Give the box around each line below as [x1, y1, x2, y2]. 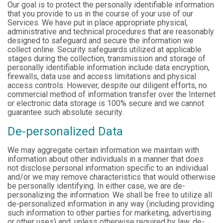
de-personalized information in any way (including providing [7, 199, 214, 209]
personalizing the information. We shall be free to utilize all [7, 190, 212, 200]
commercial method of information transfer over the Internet [7, 90, 216, 100]
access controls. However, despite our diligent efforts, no [7, 81, 207, 91]
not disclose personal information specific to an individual [7, 163, 208, 173]
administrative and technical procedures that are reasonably [7, 27, 214, 37]
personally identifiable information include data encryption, [7, 63, 210, 73]
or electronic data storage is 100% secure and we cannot [7, 99, 204, 109]
